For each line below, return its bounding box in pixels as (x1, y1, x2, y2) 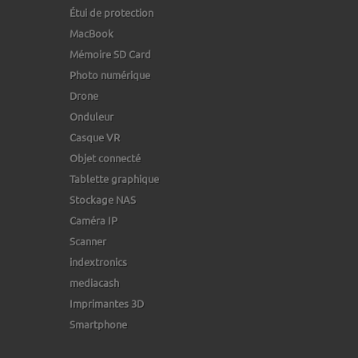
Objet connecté (70, 151, 141, 165)
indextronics (70, 255, 127, 268)
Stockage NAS (70, 193, 136, 206)
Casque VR (70, 130, 120, 144)
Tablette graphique (70, 172, 159, 185)
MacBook (70, 26, 113, 40)
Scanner (70, 234, 106, 248)
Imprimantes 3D (70, 296, 144, 310)
